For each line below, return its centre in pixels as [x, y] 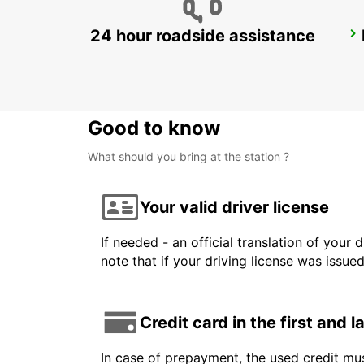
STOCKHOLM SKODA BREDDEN [208, 39]
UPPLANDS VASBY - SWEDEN [187, 56]
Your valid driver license [234, 207]
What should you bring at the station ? [188, 157]
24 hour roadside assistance [202, 36]
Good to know [154, 128]
